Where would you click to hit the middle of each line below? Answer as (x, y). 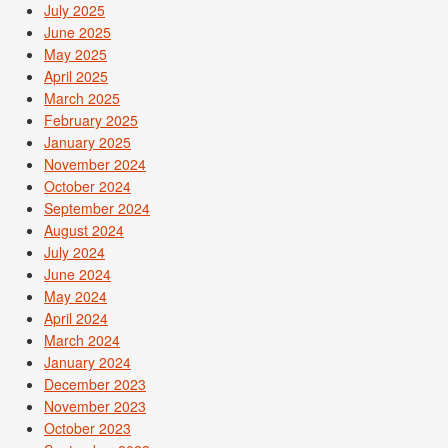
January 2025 (87, 142)
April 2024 (76, 318)
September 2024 (97, 208)
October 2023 (87, 428)
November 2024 (95, 164)
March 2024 (82, 340)
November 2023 (95, 406)
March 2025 (82, 98)
